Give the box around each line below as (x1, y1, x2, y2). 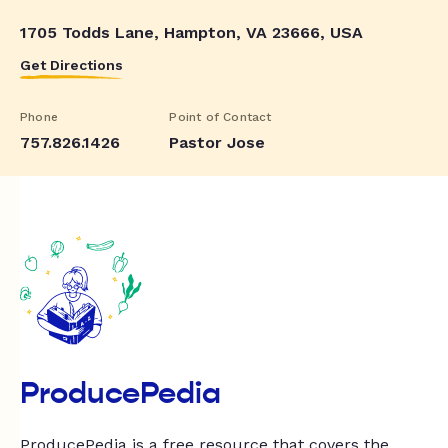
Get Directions (20, 56, 123, 73)
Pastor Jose (169, 132, 266, 152)
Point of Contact (169, 109, 272, 124)
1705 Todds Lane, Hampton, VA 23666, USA (20, 22, 363, 42)
